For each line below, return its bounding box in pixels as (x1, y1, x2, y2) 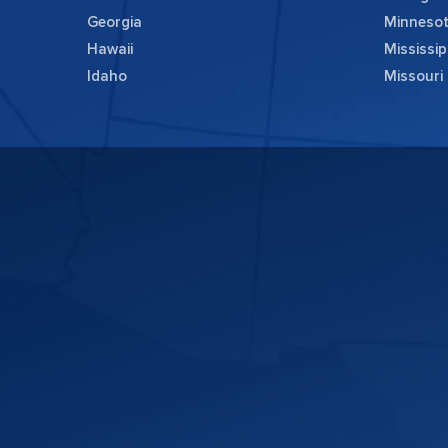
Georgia (87, 13, 142, 32)
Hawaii (87, 40, 133, 59)
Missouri (383, 67, 443, 86)
